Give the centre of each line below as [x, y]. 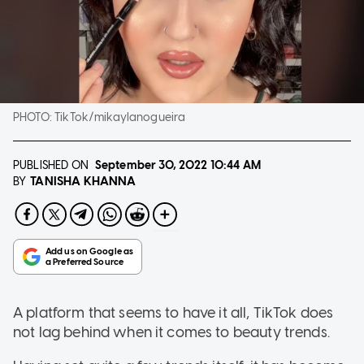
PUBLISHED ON [51, 165]
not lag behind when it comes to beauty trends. [171, 332]
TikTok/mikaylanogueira [120, 117]
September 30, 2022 [151, 165]
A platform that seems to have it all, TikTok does [173, 312]
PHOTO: [34, 117]
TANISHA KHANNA [83, 181]
